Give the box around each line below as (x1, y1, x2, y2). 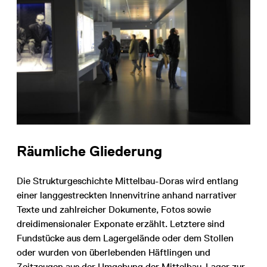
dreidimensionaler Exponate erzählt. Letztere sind (17, 218, 225, 230)
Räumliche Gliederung (17, 142, 162, 160)
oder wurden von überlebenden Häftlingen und (17, 247, 210, 259)
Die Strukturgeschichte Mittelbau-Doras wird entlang (17, 175, 238, 187)
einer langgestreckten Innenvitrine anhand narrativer (17, 190, 237, 201)
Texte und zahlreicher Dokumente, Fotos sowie (17, 204, 211, 216)
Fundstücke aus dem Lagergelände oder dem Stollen (17, 232, 234, 244)
